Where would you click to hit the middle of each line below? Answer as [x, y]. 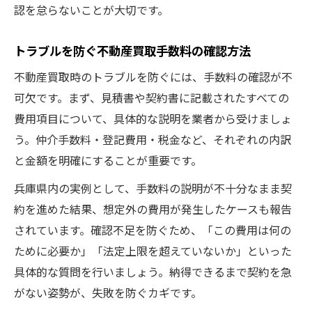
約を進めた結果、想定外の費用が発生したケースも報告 [153, 209]
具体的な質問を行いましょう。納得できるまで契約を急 [153, 271]
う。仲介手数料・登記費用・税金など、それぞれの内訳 [153, 139]
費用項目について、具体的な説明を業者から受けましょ [153, 118]
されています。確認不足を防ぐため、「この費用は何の [153, 229]
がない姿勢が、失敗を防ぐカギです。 [108, 292]
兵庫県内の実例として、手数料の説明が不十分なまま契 [153, 188]
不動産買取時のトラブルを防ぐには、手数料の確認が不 [153, 76]
